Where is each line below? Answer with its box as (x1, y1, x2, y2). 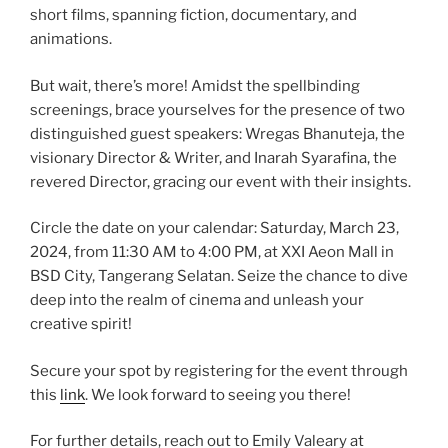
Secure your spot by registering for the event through (30, 361, 408, 380)
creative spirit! (30, 315, 132, 334)
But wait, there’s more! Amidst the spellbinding (30, 76, 360, 95)
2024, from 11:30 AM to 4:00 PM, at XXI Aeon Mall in (30, 243, 394, 262)
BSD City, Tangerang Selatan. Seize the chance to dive (30, 267, 408, 286)
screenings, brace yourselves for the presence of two (30, 100, 405, 119)
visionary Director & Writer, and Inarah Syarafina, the (30, 148, 397, 167)
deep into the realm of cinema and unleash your (30, 291, 364, 310)
